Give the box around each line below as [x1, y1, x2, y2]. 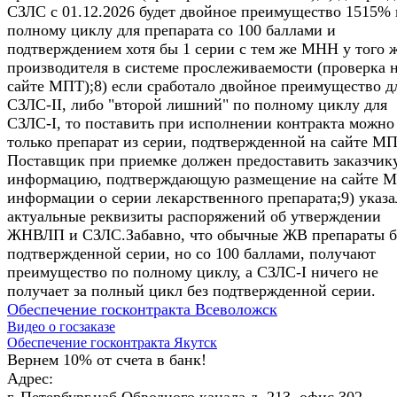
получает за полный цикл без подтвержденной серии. [7, 281, 376, 300]
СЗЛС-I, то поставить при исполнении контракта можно [7, 113, 394, 132]
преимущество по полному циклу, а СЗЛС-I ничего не [7, 262, 378, 281]
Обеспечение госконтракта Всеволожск [7, 300, 277, 318]
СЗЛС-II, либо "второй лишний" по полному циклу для [7, 95, 387, 113]
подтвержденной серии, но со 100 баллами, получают [7, 244, 376, 262]
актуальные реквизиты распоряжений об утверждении [7, 206, 381, 225]
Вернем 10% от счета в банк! [7, 350, 206, 369]
